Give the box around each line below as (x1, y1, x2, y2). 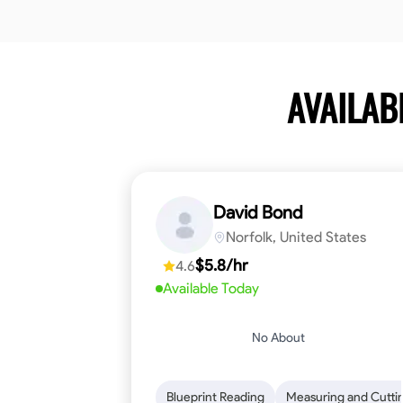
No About (252, 329, 306, 345)
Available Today (163, 280, 259, 297)
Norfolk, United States (226, 228, 366, 246)
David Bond (213, 201, 303, 223)
